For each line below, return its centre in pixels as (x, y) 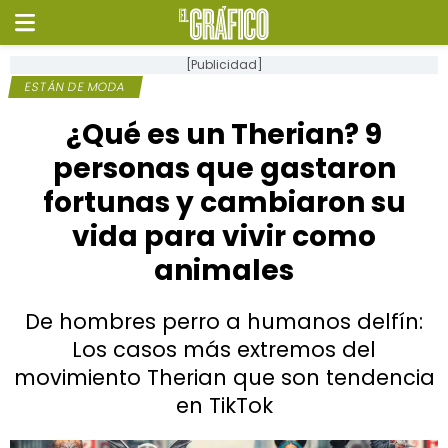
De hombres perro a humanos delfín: (224, 321)
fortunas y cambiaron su (224, 202)
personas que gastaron (224, 168)
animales (224, 270)
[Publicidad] (224, 64)
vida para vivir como (224, 236)
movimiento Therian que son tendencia (224, 377)
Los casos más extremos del (224, 349)
